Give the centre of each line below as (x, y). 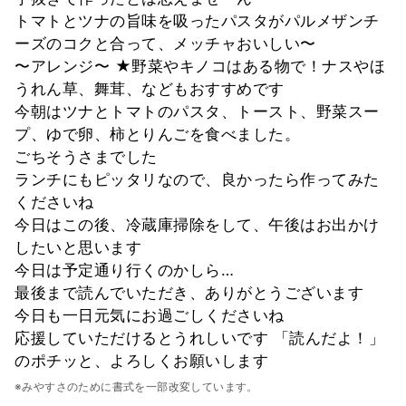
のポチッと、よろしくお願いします (141, 360)
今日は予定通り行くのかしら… (124, 270)
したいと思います (78, 247)
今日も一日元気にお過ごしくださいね (150, 315)
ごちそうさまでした (86, 156)
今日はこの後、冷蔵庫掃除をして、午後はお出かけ (197, 224)
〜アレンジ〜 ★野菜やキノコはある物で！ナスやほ (200, 66)
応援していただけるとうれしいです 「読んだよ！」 (199, 338)
